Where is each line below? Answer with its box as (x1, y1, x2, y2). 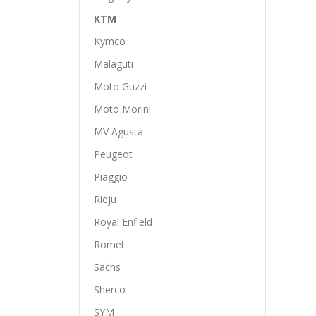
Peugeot (94, 147, 133, 161)
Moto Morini (94, 102, 151, 116)
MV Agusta (94, 125, 143, 138)
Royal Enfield (94, 215, 152, 229)
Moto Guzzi (94, 80, 147, 93)
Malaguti (94, 57, 133, 71)
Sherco (94, 283, 126, 296)
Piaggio (94, 170, 128, 183)
